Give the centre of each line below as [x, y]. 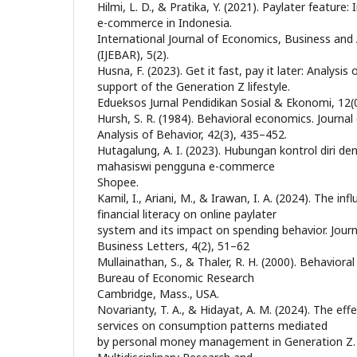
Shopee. [118, 182]
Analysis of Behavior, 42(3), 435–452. [192, 134]
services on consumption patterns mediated [212, 326]
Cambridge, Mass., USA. [158, 294]
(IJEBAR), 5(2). [133, 55]
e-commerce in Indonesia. [165, 23]
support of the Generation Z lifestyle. [194, 86]
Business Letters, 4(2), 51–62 [173, 246]
